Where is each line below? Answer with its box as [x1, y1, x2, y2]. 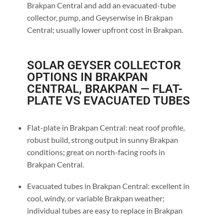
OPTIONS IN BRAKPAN [27, 70, 148, 84]
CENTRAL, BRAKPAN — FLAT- [27, 82, 183, 96]
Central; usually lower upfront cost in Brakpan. [27, 25, 183, 34]
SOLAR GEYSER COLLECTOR [27, 58, 181, 73]
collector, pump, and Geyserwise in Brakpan [27, 12, 173, 22]
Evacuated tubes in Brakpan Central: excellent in [27, 181, 190, 191]
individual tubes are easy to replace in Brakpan [27, 205, 183, 215]
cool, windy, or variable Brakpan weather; [27, 193, 165, 203]
